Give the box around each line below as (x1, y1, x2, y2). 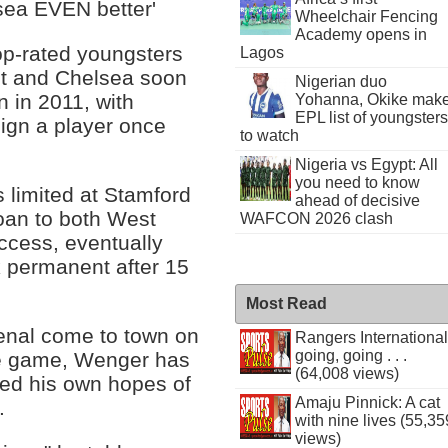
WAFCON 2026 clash (240, 210, 394, 227)
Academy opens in (294, 26, 427, 43)
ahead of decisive (294, 192, 420, 209)
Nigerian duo (294, 73, 387, 90)
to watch (240, 127, 300, 144)
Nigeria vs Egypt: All (294, 156, 438, 173)
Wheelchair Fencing (294, 8, 438, 25)
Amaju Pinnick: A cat (294, 394, 440, 411)
